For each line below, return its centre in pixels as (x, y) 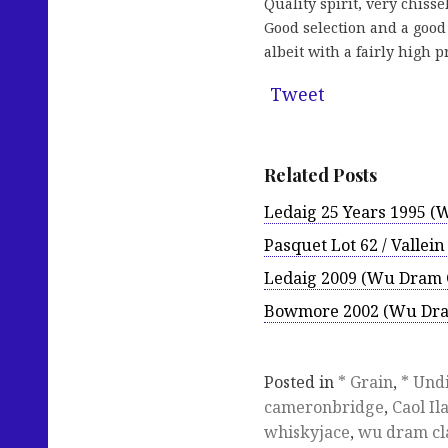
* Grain (365, 382)
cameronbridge (324, 407)
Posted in (301, 382)
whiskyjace (307, 432)
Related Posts (320, 174)
